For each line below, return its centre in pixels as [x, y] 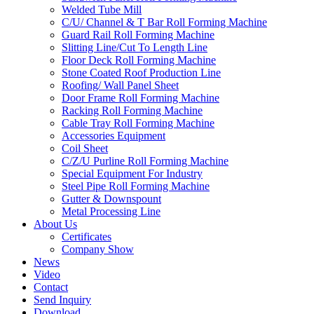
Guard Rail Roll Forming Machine [138, 35]
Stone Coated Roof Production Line [141, 73]
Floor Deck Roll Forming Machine [139, 60]
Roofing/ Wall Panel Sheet [120, 85]
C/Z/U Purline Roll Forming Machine [145, 161]
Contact [51, 287]
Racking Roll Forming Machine [132, 110]
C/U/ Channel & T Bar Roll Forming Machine [164, 22]
